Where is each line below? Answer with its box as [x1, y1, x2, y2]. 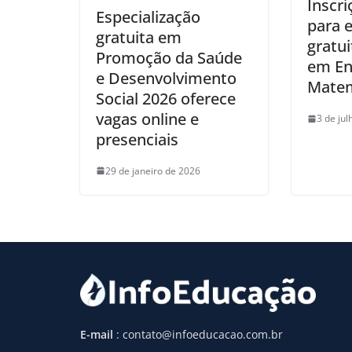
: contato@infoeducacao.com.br [116, 326, 283, 342]
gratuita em [96, 26, 181, 48]
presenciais [96, 128, 178, 150]
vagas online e [96, 108, 199, 130]
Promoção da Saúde [96, 46, 242, 68]
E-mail [80, 326, 116, 342]
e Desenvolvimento [96, 67, 236, 89]
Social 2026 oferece [96, 87, 236, 109]
